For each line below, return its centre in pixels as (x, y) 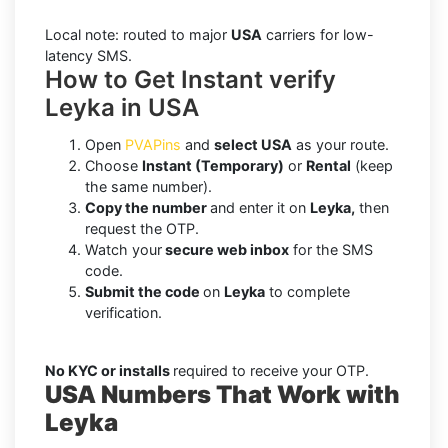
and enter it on (260, 208)
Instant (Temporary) (213, 166)
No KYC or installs (109, 371)
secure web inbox (225, 250)
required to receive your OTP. (271, 371)
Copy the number (147, 208)
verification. (123, 313)
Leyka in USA (122, 108)
